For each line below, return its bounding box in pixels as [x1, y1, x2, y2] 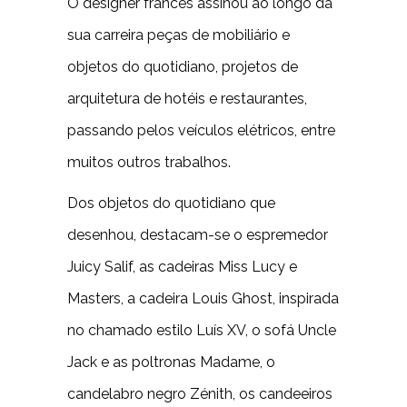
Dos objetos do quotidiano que [67, 194, 275, 212]
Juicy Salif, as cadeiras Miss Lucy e [67, 258, 297, 275]
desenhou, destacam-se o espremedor [67, 226, 328, 243]
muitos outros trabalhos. [67, 154, 231, 171]
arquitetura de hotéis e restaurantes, [67, 90, 307, 107]
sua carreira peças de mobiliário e [67, 26, 290, 44]
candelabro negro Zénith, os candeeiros [67, 385, 333, 402]
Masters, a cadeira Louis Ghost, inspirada [67, 290, 339, 307]
